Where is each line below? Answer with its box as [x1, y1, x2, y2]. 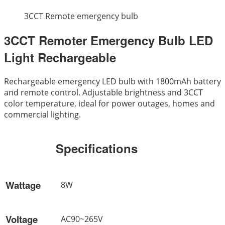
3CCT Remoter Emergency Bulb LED [4, 32, 213, 49]
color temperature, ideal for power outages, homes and [4, 98, 215, 109]
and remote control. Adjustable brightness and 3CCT [4, 87, 203, 98]
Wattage [6, 178, 41, 192]
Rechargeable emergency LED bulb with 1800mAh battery [4, 76, 221, 87]
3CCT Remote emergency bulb [24, 11, 138, 22]
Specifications [56, 140, 138, 157]
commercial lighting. [4, 109, 81, 121]
